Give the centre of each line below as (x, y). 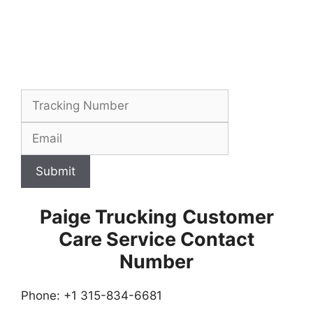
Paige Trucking (108, 217)
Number (156, 261)
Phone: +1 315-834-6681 (92, 295)
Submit (56, 171)
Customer (228, 217)
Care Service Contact (156, 239)
